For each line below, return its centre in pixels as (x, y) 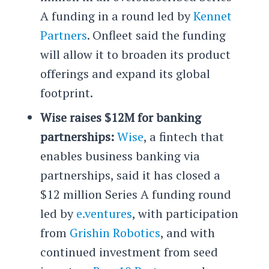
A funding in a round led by (116, 16)
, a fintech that (183, 136)
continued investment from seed (129, 252)
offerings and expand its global (125, 73)
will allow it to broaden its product (135, 54)
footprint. (66, 92)
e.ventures (104, 213)
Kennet (212, 16)
